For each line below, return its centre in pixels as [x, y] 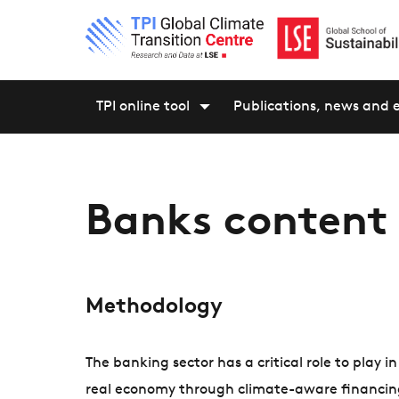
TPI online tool [143, 107]
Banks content [237, 224]
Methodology [154, 307]
